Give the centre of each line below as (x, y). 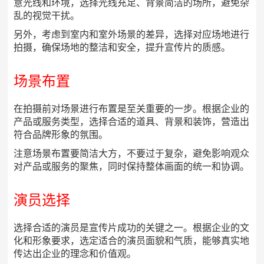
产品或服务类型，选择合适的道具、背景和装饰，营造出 (132, 122)
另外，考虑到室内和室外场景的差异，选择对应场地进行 (132, 35)
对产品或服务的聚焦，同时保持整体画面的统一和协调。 (132, 167)
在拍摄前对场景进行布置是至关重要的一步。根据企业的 (132, 109)
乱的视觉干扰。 (47, 16)
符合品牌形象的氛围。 (61, 135)
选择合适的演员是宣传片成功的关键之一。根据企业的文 (132, 228)
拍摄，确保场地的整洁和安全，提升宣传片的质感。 (122, 48)
